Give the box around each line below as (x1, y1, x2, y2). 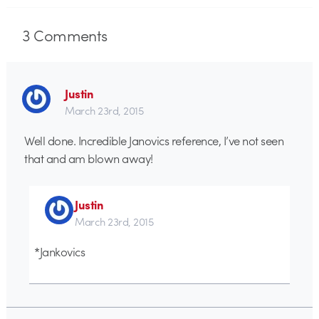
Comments (30, 23, 108, 47)
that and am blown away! (24, 150, 153, 167)
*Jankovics (34, 242, 85, 260)
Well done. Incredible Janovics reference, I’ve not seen (24, 132, 284, 150)
